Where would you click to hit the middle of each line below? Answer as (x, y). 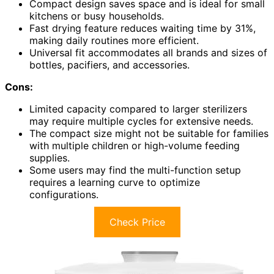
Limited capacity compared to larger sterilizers (138, 109)
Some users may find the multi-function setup (135, 170)
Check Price (137, 222)
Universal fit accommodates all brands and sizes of (148, 52)
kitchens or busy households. (97, 16)
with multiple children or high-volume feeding (135, 145)
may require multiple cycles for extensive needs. (141, 121)
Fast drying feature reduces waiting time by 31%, (143, 28)
